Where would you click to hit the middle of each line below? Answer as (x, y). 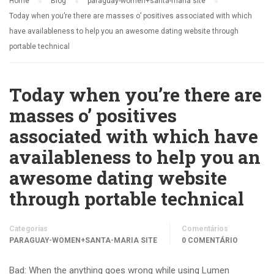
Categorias (28, 229)
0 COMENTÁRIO (210, 240)
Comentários (205, 229)
